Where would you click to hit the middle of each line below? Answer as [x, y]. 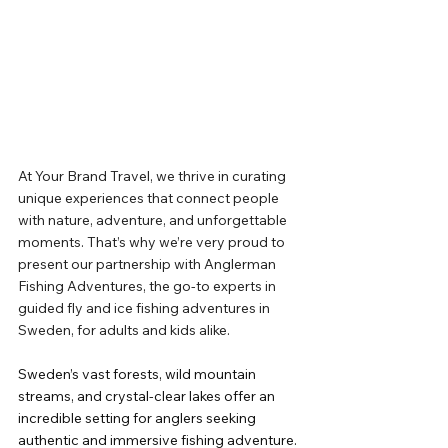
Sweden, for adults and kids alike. [124, 330]
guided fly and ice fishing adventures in [145, 308]
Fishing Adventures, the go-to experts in [148, 286]
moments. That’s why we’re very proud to [153, 242]
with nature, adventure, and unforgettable [154, 220]
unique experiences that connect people [150, 198]
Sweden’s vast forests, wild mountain [138, 374]
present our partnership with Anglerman [148, 264]
